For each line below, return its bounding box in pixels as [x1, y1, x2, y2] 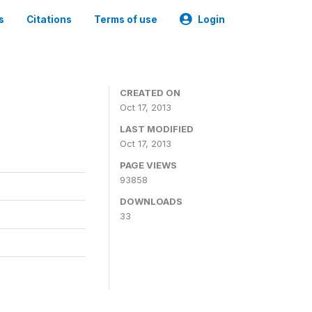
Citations [26, 14, 72, 25]
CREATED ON [120, 87, 180, 98]
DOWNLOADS [120, 196, 182, 207]
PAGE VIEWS [120, 159, 177, 171]
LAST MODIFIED [120, 123, 194, 134]
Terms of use [94, 14, 157, 25]
